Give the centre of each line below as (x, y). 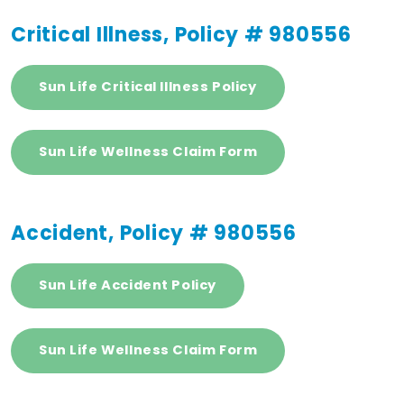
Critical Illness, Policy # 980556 (181, 34)
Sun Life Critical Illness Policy (148, 87)
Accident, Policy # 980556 (154, 233)
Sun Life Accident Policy (128, 285)
